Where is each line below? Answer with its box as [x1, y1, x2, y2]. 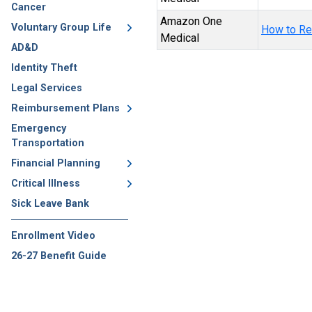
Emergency [11, 123, 66, 134]
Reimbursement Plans [11, 102, 120, 114]
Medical [160, 31, 199, 45]
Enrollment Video [11, 230, 95, 242]
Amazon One [160, 15, 222, 28]
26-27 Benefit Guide [11, 250, 107, 262]
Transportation [11, 137, 84, 149]
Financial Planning [11, 157, 100, 169]
